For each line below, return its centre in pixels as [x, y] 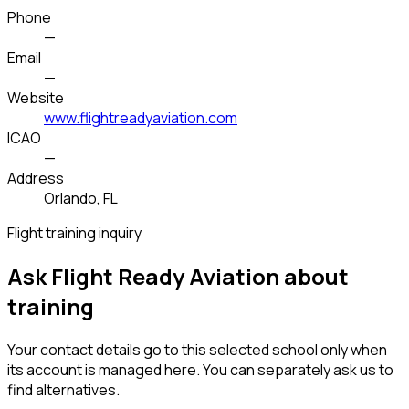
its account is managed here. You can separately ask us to [200, 370]
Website [36, 98]
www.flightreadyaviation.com [141, 118]
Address [36, 178]
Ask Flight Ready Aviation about [178, 277]
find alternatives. [63, 390]
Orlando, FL [81, 199]
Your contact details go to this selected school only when [197, 350]
